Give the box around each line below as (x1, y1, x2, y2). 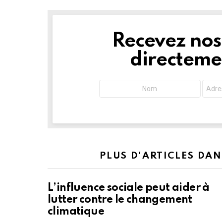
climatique (48, 206, 105, 218)
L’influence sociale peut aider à (48, 182, 210, 194)
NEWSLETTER (64, 33, 137, 43)
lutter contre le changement (48, 194, 192, 206)
